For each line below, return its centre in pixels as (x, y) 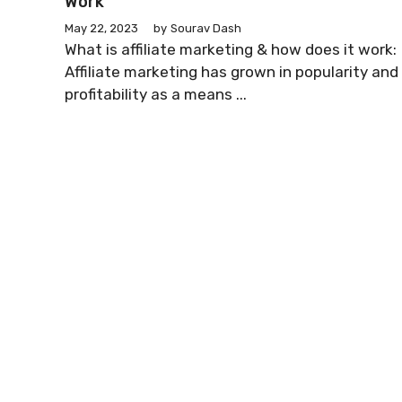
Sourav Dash (206, 29)
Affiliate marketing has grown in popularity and (232, 72)
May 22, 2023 (101, 29)
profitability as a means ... (156, 95)
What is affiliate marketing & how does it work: (231, 50)
